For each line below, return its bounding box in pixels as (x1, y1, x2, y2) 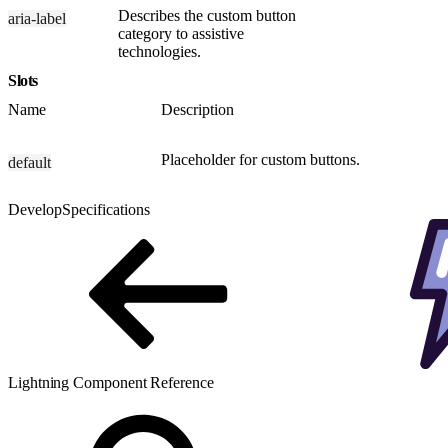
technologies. (118, 42, 201, 60)
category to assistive (118, 24, 244, 42)
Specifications (62, 200, 150, 218)
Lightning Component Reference (8, 373, 214, 391)
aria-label (8, 9, 66, 27)
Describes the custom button (118, 6, 296, 24)
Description (161, 100, 234, 118)
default (8, 153, 51, 171)
